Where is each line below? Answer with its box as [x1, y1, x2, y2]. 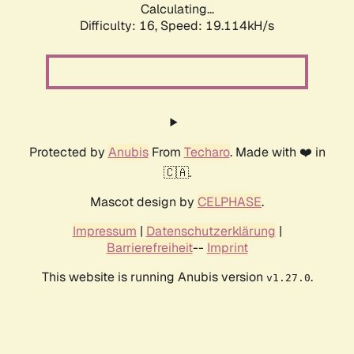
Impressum [72, 223, 137, 240]
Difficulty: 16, [80, 17, 160, 35]
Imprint [206, 239, 248, 257]
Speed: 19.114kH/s [160, 17, 274, 35]
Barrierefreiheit [106, 239, 193, 257]
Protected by [28, 144, 108, 161]
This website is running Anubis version [41, 269, 266, 286]
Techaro [183, 144, 230, 161]
